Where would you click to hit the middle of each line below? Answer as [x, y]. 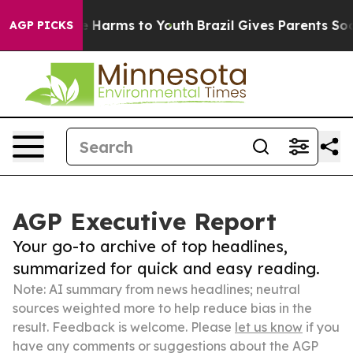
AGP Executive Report [145, 221]
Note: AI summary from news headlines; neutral [156, 289]
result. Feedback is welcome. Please [124, 327]
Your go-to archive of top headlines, [150, 246]
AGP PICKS [41, 25]
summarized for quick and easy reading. [166, 268]
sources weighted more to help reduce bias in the [162, 308]
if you [321, 327]
